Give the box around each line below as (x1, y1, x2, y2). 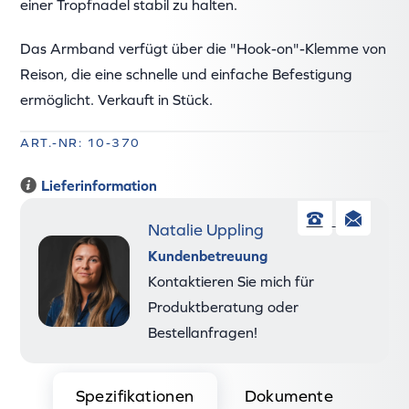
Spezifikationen (75, 386, 194, 406)
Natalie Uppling (148, 220, 265, 240)
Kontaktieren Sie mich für (148, 273, 315, 290)
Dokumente (244, 386, 334, 406)
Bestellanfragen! (148, 324, 258, 341)
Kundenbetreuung (148, 247, 268, 265)
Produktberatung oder (148, 299, 299, 316)
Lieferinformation (41, 177, 158, 194)
